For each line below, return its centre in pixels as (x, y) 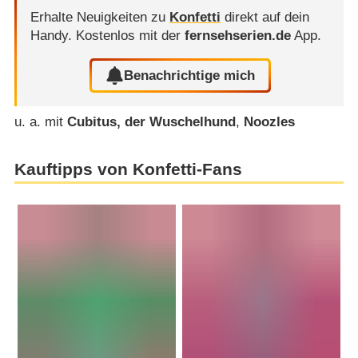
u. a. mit (40, 122)
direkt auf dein (265, 18)
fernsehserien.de (237, 36)
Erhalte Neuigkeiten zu (99, 18)
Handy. (53, 36)
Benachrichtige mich (190, 75)
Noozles (269, 122)
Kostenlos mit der (130, 36)
